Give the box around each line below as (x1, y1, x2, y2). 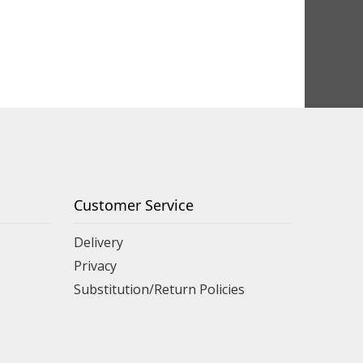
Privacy (74, 257, 117, 275)
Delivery (74, 233, 123, 251)
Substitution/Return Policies (74, 280, 245, 298)
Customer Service (74, 195, 194, 215)
